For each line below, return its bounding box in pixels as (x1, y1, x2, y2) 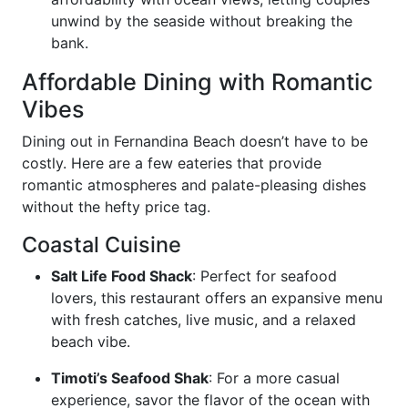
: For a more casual (209, 369, 340, 387)
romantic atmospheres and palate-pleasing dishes (22, 176, 366, 194)
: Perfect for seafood (192, 267, 337, 285)
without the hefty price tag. (22, 198, 210, 216)
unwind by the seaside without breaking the (51, 12, 352, 30)
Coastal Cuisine (22, 231, 181, 258)
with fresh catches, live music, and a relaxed (51, 311, 356, 329)
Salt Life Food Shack (51, 267, 192, 285)
